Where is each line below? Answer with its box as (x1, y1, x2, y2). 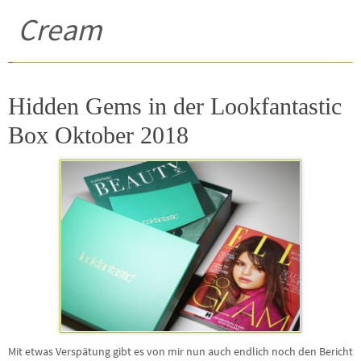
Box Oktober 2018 (8, 122, 189, 148)
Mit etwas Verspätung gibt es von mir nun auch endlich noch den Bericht (8, 345, 353, 359)
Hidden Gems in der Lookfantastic (8, 93, 342, 119)
